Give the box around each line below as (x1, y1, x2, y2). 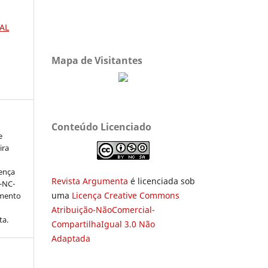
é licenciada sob (128, 175, 195, 187)
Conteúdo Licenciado (51, 120, 151, 133)
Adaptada (51, 232, 90, 244)
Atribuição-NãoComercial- (51, 203, 155, 215)
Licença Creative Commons (72, 189, 179, 201)
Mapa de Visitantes (51, 53, 142, 67)
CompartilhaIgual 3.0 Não (51, 218, 155, 230)
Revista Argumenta (51, 175, 128, 187)
